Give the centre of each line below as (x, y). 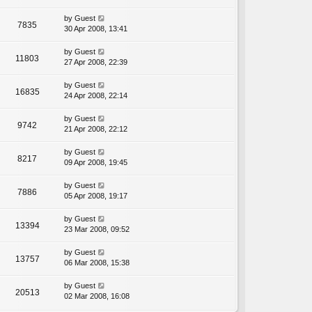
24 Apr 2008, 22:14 (96, 96)
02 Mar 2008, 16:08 (97, 296)
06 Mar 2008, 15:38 (97, 263)
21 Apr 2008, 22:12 (96, 129)
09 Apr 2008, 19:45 (96, 163)
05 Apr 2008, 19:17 (96, 196)
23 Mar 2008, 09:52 (97, 229)
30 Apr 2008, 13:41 (96, 29)
